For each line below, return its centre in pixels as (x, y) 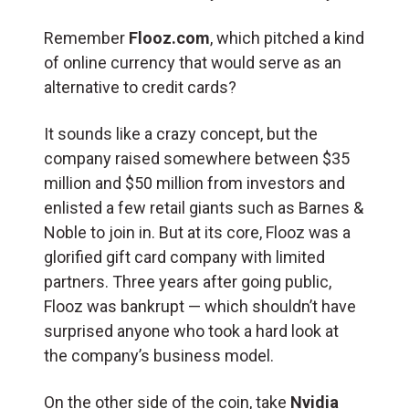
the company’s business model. (159, 355)
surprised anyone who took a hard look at (191, 330)
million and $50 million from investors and (194, 183)
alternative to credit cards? (142, 87)
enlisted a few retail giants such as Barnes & (204, 207)
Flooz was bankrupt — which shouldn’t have (200, 306)
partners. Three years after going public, (188, 281)
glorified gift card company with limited (184, 257)
